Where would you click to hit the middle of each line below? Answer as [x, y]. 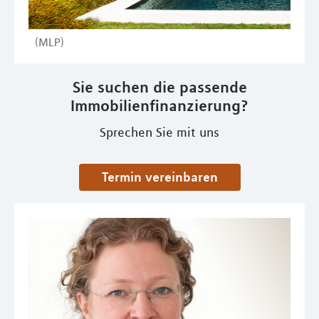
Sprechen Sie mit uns [159, 132]
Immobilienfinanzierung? [159, 105]
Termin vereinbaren [162, 176]
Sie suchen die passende [159, 87]
